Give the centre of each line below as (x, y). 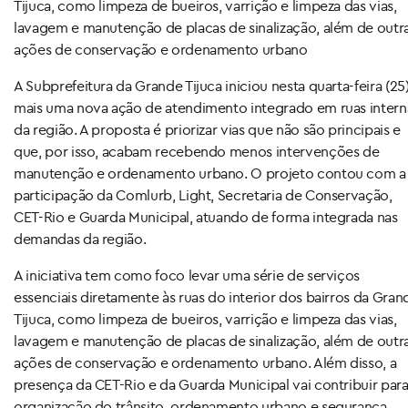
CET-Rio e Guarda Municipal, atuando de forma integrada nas (206, 217)
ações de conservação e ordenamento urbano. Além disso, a (205, 363)
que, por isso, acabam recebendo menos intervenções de (197, 152)
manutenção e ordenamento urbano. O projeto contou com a (210, 173)
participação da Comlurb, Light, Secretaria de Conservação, (203, 195)
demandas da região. (80, 239)
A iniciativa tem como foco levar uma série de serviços (187, 275)
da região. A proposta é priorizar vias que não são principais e (207, 130)
